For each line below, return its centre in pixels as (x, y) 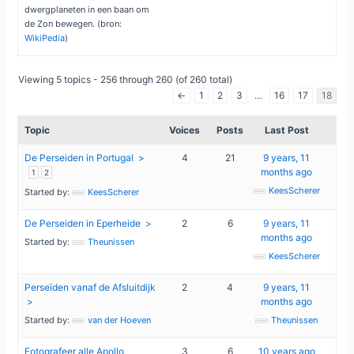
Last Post (286, 130)
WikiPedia (45, 38)
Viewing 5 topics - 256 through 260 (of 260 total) (126, 80)
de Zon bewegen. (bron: (73, 24)
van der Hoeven (120, 320)
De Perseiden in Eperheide (83, 224)
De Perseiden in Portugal (79, 158)
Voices (185, 130)
